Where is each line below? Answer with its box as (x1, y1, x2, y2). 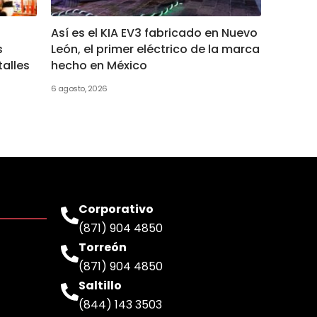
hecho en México (50, 57, 147, 74)
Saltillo (79, 277, 122, 294)
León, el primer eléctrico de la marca (50, 41, 260, 57)
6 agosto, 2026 (50, 83, 108, 94)
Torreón (79, 239, 127, 255)
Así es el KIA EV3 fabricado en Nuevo (50, 25, 258, 41)
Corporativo (79, 201, 154, 217)
